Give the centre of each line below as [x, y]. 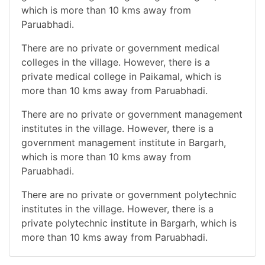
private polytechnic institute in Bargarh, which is [129, 223]
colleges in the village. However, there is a [116, 62]
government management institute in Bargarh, [124, 142]
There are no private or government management [132, 114]
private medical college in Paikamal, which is [121, 76]
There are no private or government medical [120, 48]
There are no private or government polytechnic [129, 194]
